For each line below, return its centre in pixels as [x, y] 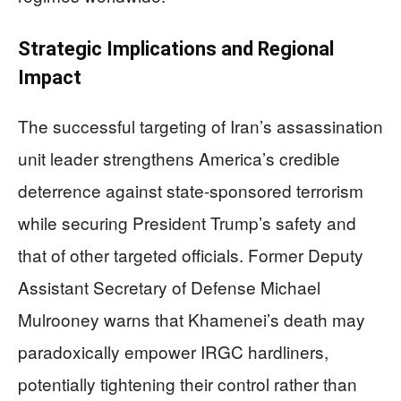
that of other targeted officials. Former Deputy [191, 254]
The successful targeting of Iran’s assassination [200, 125]
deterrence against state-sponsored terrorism [191, 190]
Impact [50, 77]
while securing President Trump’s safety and [187, 222]
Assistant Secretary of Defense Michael [169, 286]
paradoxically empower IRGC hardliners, [173, 351]
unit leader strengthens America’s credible [179, 158]
